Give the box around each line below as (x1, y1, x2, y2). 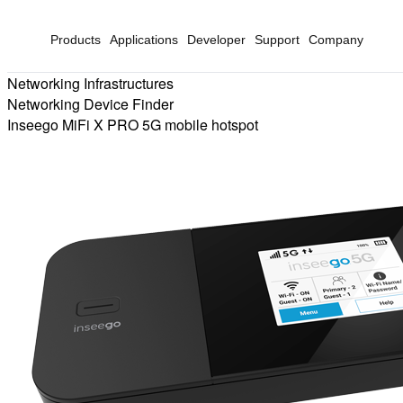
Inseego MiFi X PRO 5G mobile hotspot (7, 114, 258, 135)
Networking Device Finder (7, 94, 174, 114)
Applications (110, 32, 178, 47)
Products (50, 32, 101, 47)
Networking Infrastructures (7, 73, 174, 94)
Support (255, 32, 300, 47)
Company (309, 32, 363, 47)
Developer (187, 32, 246, 47)
